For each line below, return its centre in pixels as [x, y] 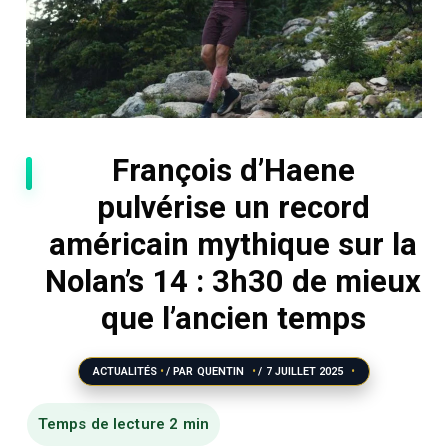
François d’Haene [233, 170]
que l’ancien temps [233, 318]
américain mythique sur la [233, 244]
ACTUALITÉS [125, 371]
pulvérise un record [233, 207]
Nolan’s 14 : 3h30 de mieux [233, 281]
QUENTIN [222, 371]
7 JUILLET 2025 [306, 371]
